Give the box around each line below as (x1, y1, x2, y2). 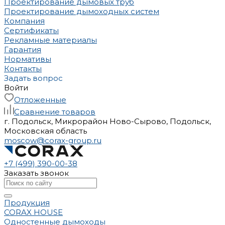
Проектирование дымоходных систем (4, 7, 159, 16)
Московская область (4, 126, 87, 136)
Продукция (4, 198, 50, 207)
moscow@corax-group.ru (4, 136, 101, 145)
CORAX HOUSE (4, 207, 63, 217)
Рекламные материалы (4, 35, 97, 45)
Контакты (4, 64, 42, 73)
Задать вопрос (4, 73, 63, 83)
